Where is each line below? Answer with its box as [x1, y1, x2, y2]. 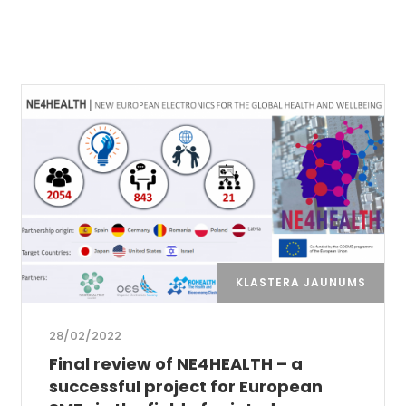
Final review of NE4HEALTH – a [49, 352, 304, 375]
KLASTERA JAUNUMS [235, 274, 366, 290]
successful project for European [49, 374, 324, 398]
